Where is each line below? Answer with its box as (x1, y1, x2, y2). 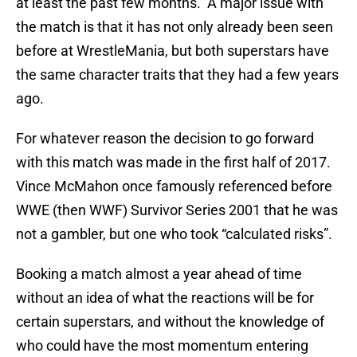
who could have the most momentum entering (16, 337, 308, 355)
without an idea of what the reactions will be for (16, 289, 314, 307)
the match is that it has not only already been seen (16, 18, 333, 36)
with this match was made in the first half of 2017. (16, 154, 334, 171)
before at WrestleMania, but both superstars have (16, 42, 329, 60)
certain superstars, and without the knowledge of (16, 313, 324, 331)
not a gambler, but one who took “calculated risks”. (16, 226, 332, 243)
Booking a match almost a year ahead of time (16, 265, 302, 283)
